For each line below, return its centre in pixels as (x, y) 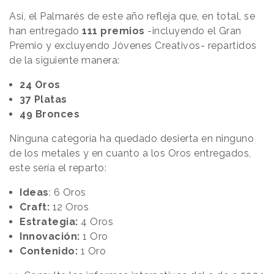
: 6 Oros (67, 192)
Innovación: (50, 236)
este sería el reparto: (58, 168)
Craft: (35, 207)
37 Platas (43, 99)
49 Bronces (50, 114)
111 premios (113, 31)
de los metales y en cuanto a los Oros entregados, (130, 153)
